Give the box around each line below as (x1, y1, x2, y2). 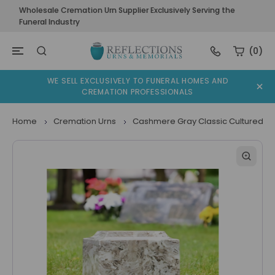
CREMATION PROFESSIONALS (81, 87, 194, 98)
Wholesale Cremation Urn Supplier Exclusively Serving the (18, 5, 235, 15)
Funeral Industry (18, 17, 80, 27)
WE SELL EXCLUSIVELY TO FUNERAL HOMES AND (47, 76, 228, 87)
